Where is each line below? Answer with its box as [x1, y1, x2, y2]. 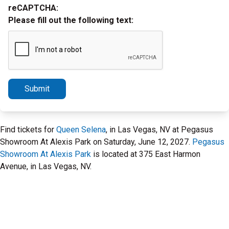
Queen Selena [56, 125, 106, 134]
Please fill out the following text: [8, 15, 133, 25]
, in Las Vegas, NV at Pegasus [106, 125, 213, 134]
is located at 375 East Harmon [91, 149, 200, 159]
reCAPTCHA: [8, 3, 58, 13]
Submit [25, 84, 50, 94]
